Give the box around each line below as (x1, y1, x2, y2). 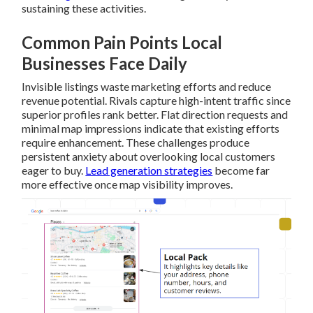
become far (212, 163, 270, 177)
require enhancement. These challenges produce (22, 136, 250, 150)
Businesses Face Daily (22, 53, 188, 74)
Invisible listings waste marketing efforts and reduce (22, 80, 272, 94)
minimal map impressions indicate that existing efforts (22, 122, 280, 136)
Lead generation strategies (85, 163, 213, 177)
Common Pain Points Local (22, 32, 223, 53)
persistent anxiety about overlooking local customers (22, 150, 276, 163)
